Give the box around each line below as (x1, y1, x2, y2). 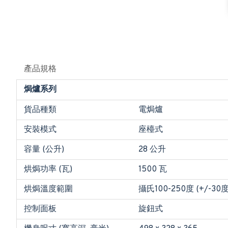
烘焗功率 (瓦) (24, 164, 72, 175)
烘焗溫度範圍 (24, 184, 73, 194)
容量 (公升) (24, 145, 64, 155)
